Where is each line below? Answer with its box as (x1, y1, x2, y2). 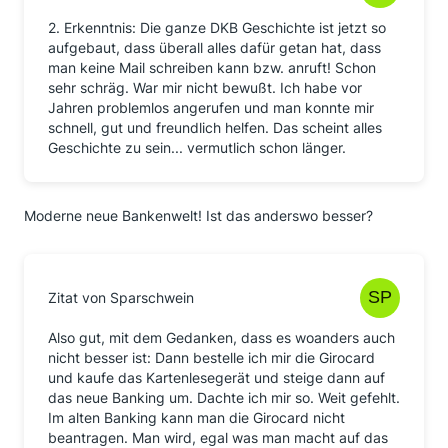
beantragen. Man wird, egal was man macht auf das (48, 429, 388, 446)
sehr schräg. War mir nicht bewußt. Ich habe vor (48, 79, 362, 96)
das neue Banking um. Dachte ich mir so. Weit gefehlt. (48, 389, 400, 406)
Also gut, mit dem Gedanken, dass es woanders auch (48, 329, 395, 346)
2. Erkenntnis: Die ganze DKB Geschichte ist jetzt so (48, 19, 386, 36)
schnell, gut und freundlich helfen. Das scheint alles (48, 119, 382, 136)
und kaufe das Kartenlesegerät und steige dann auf (48, 369, 385, 386)
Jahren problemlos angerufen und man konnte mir (48, 99, 374, 116)
